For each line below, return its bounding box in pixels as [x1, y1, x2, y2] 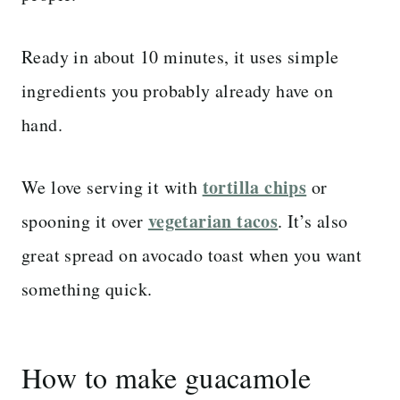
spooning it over [21, 208, 148, 233]
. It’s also [278, 208, 348, 233]
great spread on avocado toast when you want [21, 242, 362, 267]
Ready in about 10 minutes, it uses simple [21, 44, 339, 69]
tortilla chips [202, 173, 307, 200]
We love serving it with [21, 174, 203, 199]
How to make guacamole [21, 357, 312, 396]
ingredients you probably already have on [21, 78, 333, 103]
